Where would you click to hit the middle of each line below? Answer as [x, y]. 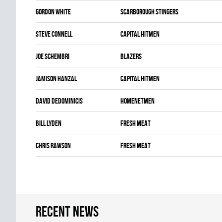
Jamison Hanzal [56, 79]
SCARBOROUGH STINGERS [149, 12]
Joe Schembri [53, 56]
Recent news [67, 211]
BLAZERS [131, 56]
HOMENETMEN [138, 101]
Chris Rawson [53, 145]
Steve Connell [54, 34]
